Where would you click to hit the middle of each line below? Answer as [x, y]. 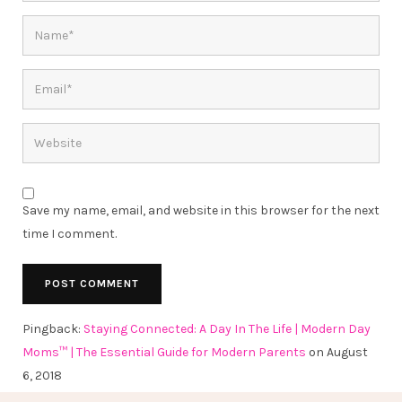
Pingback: [53, 328]
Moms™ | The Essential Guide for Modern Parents [164, 352]
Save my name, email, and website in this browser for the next [201, 210]
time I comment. [70, 233]
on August [337, 352]
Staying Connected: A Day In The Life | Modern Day [227, 328]
